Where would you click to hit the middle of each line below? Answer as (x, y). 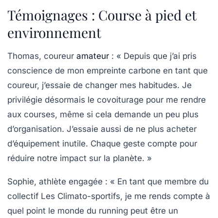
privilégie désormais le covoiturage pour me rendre (107, 100)
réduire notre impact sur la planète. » (80, 158)
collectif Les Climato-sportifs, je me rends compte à (109, 196)
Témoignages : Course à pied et (102, 15)
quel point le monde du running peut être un (93, 210)
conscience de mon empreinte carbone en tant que (108, 70)
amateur (93, 56)
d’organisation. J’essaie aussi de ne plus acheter (102, 129)
